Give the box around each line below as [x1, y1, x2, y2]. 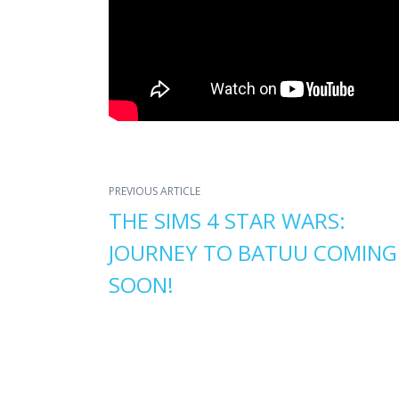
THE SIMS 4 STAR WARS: [109, 205, 346, 235]
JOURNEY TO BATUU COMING [109, 237, 397, 267]
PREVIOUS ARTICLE [109, 183, 200, 199]
